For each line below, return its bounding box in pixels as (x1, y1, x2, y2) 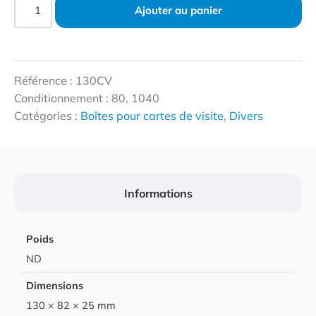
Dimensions (26, 279, 84, 292)
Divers (229, 108, 263, 123)
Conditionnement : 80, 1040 (14, 90, 159, 105)
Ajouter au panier (135, 3, 223, 17)
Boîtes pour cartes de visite (80, 108, 224, 123)
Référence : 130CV (14, 73, 112, 87)
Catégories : (14, 108, 80, 123)
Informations (123, 186, 193, 200)
